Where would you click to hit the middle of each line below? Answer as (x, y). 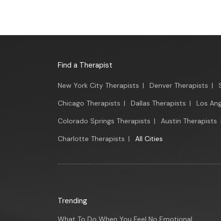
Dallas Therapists (158, 103)
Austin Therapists (189, 121)
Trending (73, 201)
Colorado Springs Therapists (104, 121)
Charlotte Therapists (91, 139)
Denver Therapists (179, 85)
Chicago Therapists (89, 103)
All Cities (149, 139)
